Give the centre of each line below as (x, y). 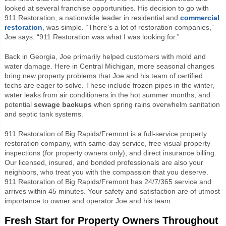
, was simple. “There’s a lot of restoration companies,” (128, 27)
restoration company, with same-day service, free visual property (107, 143)
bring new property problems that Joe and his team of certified (103, 75)
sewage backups (63, 104)
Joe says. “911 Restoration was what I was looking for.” (92, 37)
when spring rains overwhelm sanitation (156, 104)
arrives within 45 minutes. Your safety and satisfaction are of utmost (112, 191)
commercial (200, 17)
